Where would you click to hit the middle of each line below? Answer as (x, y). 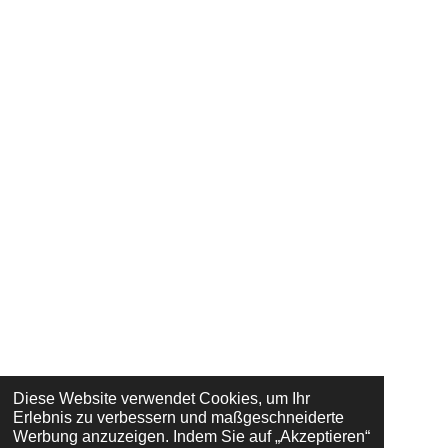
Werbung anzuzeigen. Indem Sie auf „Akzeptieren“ (191, 437)
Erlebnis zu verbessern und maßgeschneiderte (178, 418)
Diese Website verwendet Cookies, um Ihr (161, 399)
